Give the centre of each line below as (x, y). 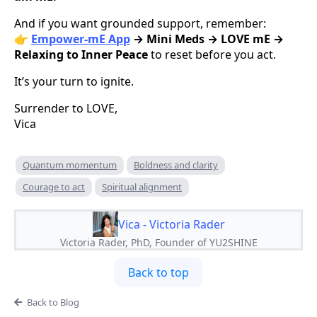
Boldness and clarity (176, 165)
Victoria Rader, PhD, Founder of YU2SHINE (158, 243)
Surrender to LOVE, (66, 109)
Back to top (158, 273)
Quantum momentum (70, 165)
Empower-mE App (81, 39)
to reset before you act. (212, 55)
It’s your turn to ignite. (74, 82)
